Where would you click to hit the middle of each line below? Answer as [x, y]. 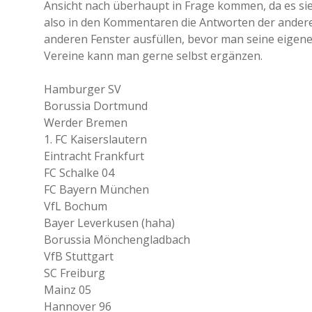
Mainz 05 [68, 290]
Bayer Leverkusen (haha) [109, 223]
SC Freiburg [75, 273]
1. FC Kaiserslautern [95, 139]
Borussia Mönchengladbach [117, 240]
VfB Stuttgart [79, 256]
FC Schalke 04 [79, 173]
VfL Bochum [76, 206]
